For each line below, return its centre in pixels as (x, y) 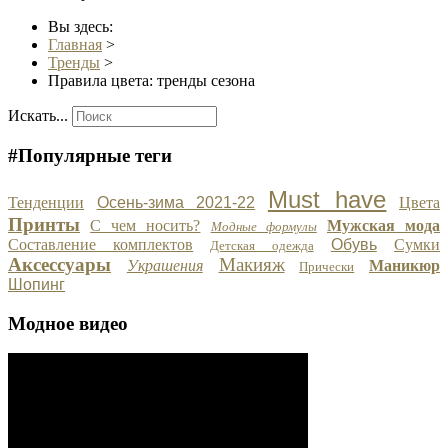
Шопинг (36, 284)
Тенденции (46, 202)
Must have (327, 199)
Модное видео (68, 323)
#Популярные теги (90, 156)
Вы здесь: (84, 26)
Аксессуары (59, 264)
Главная (75, 44)
